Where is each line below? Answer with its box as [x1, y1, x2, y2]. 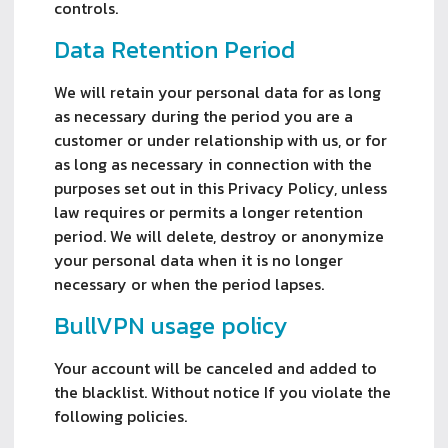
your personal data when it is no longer [54, 247, 343, 272]
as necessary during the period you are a [54, 103, 353, 128]
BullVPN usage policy [54, 307, 287, 343]
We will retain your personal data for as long [54, 79, 381, 104]
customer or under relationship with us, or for [54, 127, 387, 152]
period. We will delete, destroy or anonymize [54, 223, 384, 248]
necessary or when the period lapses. [54, 271, 324, 296]
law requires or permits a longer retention [54, 199, 363, 224]
